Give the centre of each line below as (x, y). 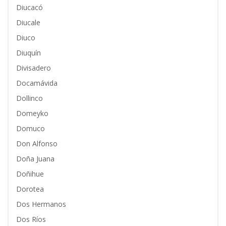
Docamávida (37, 83)
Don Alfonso (37, 144)
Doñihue (30, 174)
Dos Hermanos (41, 204)
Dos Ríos (31, 219)
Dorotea (30, 189)
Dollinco (30, 98)
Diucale (28, 22)
